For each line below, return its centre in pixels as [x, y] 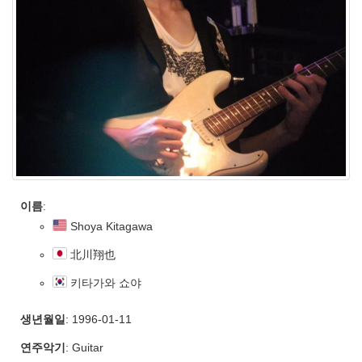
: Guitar [84, 347]
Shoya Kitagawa [110, 226]
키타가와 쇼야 [104, 283]
